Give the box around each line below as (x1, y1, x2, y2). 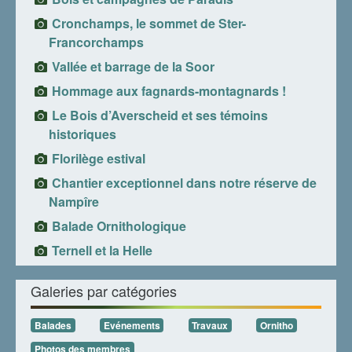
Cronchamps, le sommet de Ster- (52, 13, 246, 32)
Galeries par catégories (31, 280, 177, 301)
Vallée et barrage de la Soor (52, 57, 214, 75)
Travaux (192, 317, 229, 332)
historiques (49, 124, 116, 143)
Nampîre (49, 192, 99, 211)
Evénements (103, 317, 160, 332)
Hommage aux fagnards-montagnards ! (52, 81, 286, 100)
